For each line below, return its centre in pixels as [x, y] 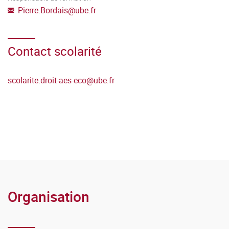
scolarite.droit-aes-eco [47, 80]
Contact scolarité [55, 51]
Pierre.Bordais [43, 10]
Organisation [49, 196]
